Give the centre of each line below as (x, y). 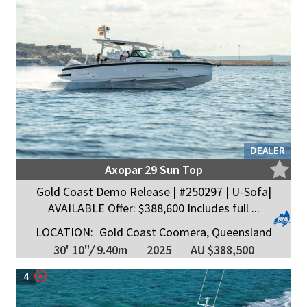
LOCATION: (64, 232)
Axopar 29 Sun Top (153, 170)
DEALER (268, 150)
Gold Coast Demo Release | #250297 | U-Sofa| (153, 192)
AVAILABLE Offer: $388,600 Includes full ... (153, 208)
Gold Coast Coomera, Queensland (184, 232)
